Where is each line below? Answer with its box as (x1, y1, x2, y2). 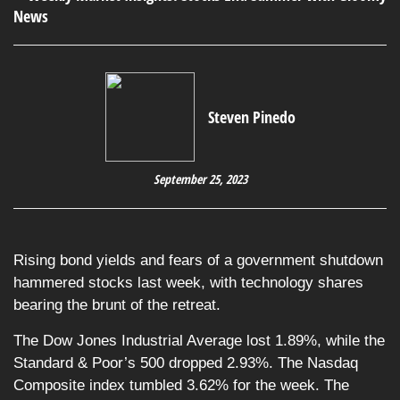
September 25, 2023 (153, 171, 247, 187)
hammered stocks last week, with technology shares (13, 274, 363, 291)
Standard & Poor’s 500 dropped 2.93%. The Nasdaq (13, 354, 358, 371)
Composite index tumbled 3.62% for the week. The (13, 377, 349, 394)
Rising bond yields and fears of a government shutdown (13, 252, 383, 269)
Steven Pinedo (207, 106, 296, 128)
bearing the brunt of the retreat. (13, 296, 221, 313)
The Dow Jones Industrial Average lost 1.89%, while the (13, 332, 385, 349)
